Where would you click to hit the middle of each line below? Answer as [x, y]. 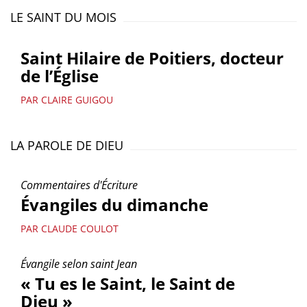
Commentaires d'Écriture [79, 185]
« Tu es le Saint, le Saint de [128, 283]
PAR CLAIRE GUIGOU [67, 100]
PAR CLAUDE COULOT [70, 229]
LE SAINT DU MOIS [63, 17]
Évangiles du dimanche [114, 205]
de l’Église [60, 76]
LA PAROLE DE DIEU [67, 145]
